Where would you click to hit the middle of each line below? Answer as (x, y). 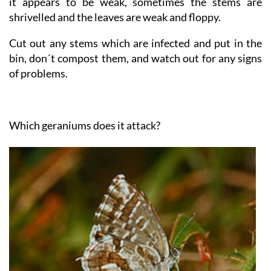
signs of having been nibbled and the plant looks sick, (135, 8)
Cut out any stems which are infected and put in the (135, 64)
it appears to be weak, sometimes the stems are (135, 23)
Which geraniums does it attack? (85, 147)
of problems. (38, 95)
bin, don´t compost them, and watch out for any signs (135, 80)
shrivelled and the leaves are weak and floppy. (115, 38)
